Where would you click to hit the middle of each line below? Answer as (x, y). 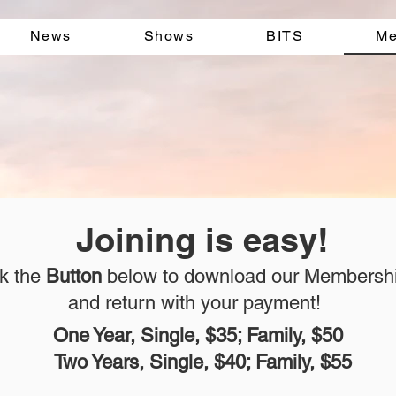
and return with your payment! (194, 303)
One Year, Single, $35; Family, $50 (198, 335)
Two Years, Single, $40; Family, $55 (202, 362)
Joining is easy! (202, 240)
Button (76, 276)
